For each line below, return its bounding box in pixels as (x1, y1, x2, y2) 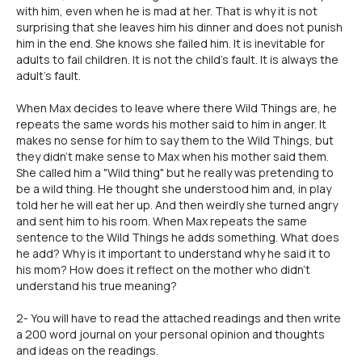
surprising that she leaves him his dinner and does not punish (16, 19, 343, 35)
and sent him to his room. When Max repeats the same (16, 213, 307, 229)
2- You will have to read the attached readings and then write (16, 310, 341, 326)
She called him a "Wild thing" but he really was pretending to (16, 165, 334, 180)
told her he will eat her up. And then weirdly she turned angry (16, 197, 338, 213)
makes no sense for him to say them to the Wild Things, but (16, 133, 334, 148)
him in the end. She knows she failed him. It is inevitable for (16, 36, 325, 51)
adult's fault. (16, 68, 81, 83)
